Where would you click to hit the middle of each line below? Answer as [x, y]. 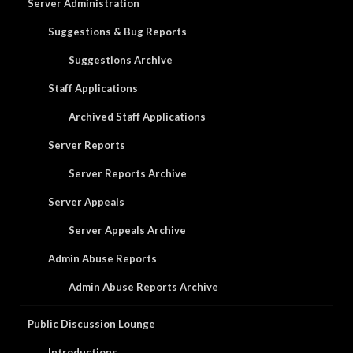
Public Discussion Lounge [91, 324]
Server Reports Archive [128, 173]
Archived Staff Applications [137, 117]
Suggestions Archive [121, 60]
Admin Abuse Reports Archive [143, 287]
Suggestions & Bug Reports [117, 32]
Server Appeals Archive [127, 230]
